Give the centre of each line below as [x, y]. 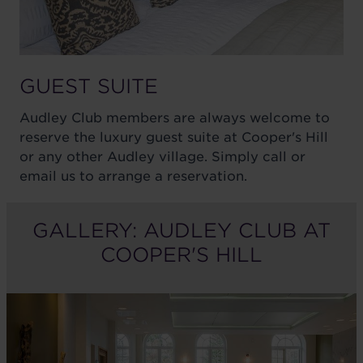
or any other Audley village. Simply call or [162, 157]
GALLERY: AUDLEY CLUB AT [181, 231]
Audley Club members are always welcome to [175, 118]
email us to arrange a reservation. [133, 177]
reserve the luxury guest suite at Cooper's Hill [174, 138]
